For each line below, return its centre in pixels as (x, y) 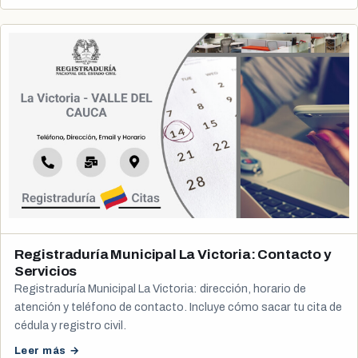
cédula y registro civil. (70, 326)
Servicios (46, 272)
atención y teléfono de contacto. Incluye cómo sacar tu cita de (178, 307)
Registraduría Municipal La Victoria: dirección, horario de (160, 289)
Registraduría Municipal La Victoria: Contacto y (172, 255)
